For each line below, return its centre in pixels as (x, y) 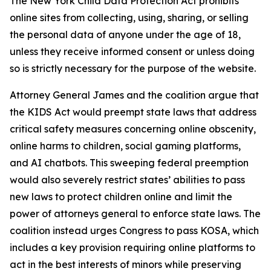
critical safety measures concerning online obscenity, (133, 129)
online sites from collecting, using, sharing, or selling (129, 18)
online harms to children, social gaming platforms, (125, 146)
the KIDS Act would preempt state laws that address (133, 112)
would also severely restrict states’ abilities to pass (127, 180)
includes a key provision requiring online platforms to (132, 247)
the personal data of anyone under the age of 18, (125, 34)
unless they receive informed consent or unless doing (132, 51)
